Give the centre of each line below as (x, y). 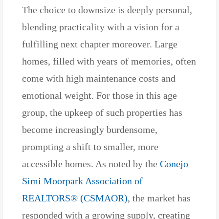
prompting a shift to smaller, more (90, 146)
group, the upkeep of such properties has (102, 112)
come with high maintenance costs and (99, 78)
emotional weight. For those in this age (99, 95)
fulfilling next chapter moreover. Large (100, 44)
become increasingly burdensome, (90, 129)
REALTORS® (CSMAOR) (75, 198)
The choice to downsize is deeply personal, (107, 10)
